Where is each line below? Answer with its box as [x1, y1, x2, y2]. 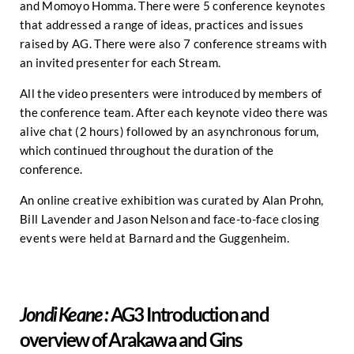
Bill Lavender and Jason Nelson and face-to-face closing [20, 212, 320, 226]
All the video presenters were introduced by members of [20, 86, 322, 100]
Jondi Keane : [20, 307, 111, 326]
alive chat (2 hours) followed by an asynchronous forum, [20, 124, 319, 138]
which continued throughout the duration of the [20, 143, 274, 157]
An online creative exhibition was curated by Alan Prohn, [20, 193, 324, 207]
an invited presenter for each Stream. [20, 55, 221, 70]
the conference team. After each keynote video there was [20, 105, 329, 119]
